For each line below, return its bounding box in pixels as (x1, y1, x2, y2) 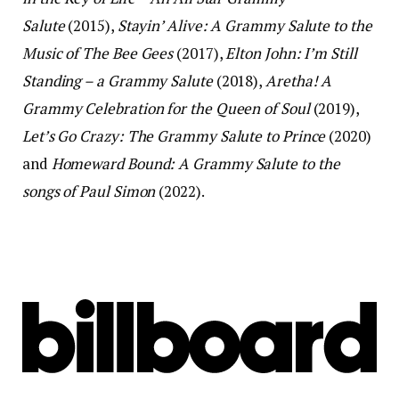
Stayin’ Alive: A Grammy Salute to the (117, 14, 372, 36)
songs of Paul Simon (22, 180, 156, 201)
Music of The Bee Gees (22, 42, 174, 63)
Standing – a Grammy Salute (22, 69, 213, 91)
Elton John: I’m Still (225, 42, 357, 63)
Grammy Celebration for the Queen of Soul (22, 97, 313, 118)
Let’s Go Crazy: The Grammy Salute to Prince (22, 125, 326, 146)
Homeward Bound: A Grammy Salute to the (47, 152, 340, 174)
